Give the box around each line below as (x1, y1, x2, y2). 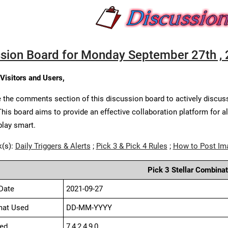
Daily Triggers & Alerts (15, 141, 91, 151)
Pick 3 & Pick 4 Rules (96, 141, 167, 151)
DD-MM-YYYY (66, 203, 112, 212)
